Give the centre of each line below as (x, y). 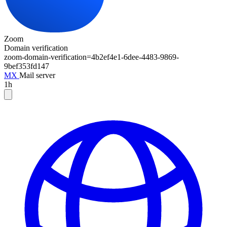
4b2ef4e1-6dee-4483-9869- (135, 57)
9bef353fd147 (27, 66)
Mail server (37, 75)
